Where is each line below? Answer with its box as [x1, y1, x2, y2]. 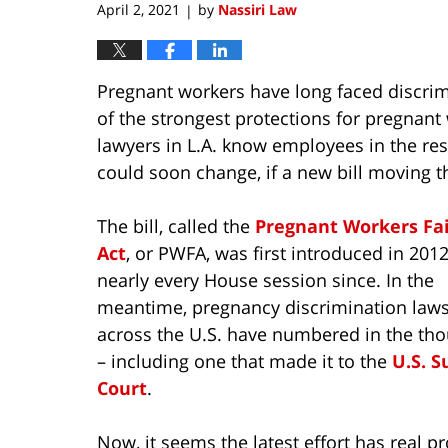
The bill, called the [97, 214, 255, 239]
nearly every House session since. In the [97, 268, 434, 293]
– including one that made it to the [97, 349, 392, 374]
